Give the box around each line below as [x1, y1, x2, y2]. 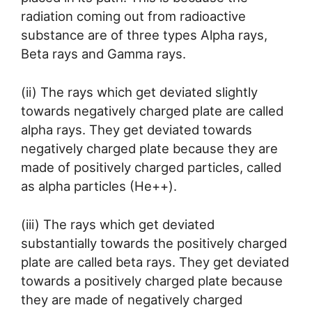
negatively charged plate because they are [21, 141, 278, 157]
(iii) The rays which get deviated [21, 216, 214, 232]
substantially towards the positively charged [21, 235, 287, 251]
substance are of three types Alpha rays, [21, 27, 267, 43]
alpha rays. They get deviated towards [21, 122, 252, 138]
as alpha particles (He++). [21, 178, 177, 194]
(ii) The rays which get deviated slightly [21, 84, 258, 100]
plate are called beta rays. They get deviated [21, 253, 289, 270]
